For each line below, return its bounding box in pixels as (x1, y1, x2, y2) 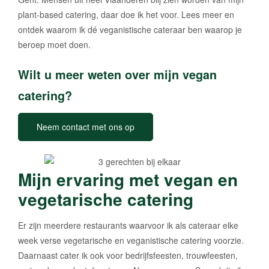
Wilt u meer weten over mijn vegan (18, 66, 217, 83)
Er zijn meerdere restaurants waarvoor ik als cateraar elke (18, 219, 238, 231)
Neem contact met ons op (37, 121, 134, 133)
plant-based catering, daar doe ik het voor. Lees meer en (18, 8, 234, 21)
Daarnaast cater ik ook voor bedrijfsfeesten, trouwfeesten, (18, 249, 238, 261)
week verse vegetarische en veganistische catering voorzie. (18, 234, 244, 246)
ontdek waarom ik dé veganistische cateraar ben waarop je (18, 23, 242, 36)
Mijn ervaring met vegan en (18, 166, 238, 192)
